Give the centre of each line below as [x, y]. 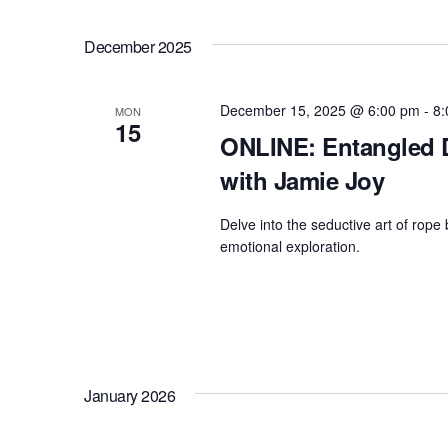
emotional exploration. [289, 246]
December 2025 [138, 47]
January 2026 [130, 396]
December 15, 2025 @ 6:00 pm [319, 110]
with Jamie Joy [302, 180]
